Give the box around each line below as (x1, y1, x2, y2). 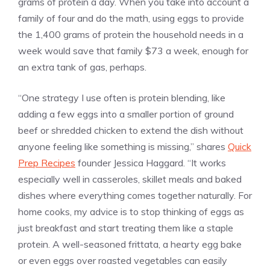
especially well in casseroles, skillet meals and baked (18, 172, 242, 185)
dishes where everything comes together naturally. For (18, 189, 252, 201)
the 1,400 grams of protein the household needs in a (18, 28, 243, 40)
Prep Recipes (18, 156, 75, 169)
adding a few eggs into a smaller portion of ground (18, 107, 234, 120)
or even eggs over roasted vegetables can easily (18, 254, 227, 266)
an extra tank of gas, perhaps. (18, 60, 146, 73)
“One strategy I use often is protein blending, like (18, 91, 225, 104)
